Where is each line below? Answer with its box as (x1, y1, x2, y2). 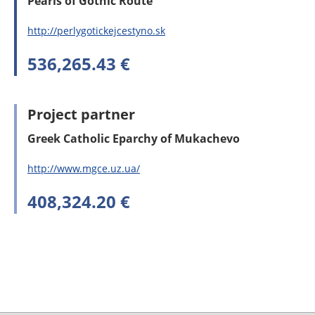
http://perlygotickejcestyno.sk (27, 24, 165, 38)
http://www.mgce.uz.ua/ (27, 162, 140, 176)
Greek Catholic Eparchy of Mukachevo (27, 131, 240, 147)
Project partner (27, 105, 135, 124)
